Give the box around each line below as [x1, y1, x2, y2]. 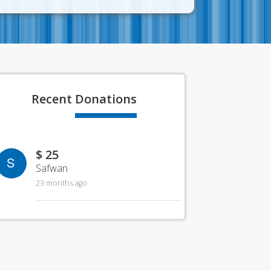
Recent [31, 91, 76, 107]
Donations [75, 91, 137, 107]
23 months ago [35, 178, 87, 188]
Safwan [35, 162, 68, 175]
